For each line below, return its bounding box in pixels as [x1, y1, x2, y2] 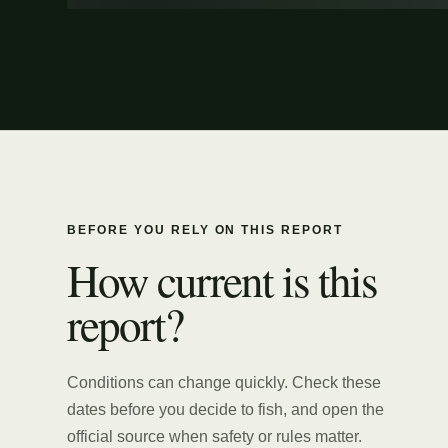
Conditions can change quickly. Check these [67, 373, 382, 391]
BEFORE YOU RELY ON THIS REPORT [67, 223, 343, 236]
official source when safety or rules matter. [67, 427, 363, 445]
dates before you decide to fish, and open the [67, 400, 385, 418]
